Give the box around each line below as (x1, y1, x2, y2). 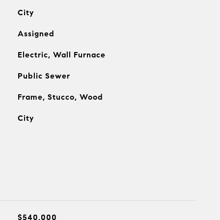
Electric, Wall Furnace (17, 50, 106, 59)
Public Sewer (17, 71, 70, 81)
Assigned (17, 28, 55, 38)
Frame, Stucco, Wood (17, 92, 103, 102)
